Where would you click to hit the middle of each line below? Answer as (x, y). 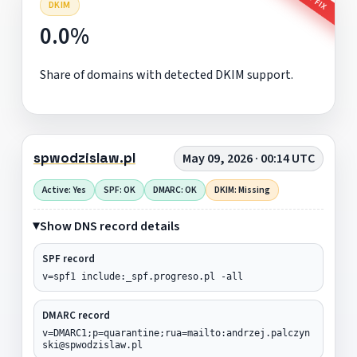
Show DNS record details (109, 226)
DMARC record (76, 315)
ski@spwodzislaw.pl (92, 345)
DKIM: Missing (242, 190)
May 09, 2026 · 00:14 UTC (249, 158)
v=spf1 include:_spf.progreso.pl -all (142, 276)
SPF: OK (119, 190)
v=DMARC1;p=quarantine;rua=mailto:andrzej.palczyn (176, 333)
